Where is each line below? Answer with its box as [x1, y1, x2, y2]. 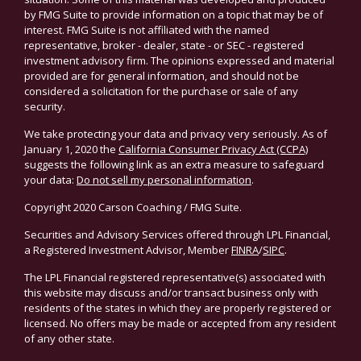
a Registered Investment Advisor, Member [24, 243, 231, 257]
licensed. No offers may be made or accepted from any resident [24, 316, 336, 330]
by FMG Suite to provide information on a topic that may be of [24, 7, 323, 22]
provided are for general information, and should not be [24, 68, 299, 83]
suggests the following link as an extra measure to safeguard [24, 157, 324, 172]
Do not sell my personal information [77, 172, 251, 187]
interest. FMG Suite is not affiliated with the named [24, 23, 269, 37]
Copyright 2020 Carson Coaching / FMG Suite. [24, 200, 242, 214]
